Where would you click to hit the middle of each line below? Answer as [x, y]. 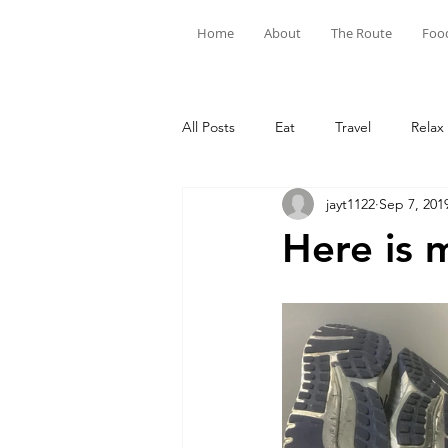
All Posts [208, 126]
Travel [353, 126]
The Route [361, 33]
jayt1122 [350, 203]
